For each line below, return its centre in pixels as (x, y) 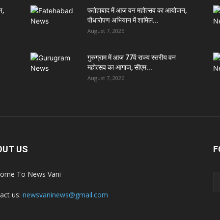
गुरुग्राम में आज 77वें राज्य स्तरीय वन (132, 57)
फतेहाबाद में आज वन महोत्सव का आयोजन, (137, 10)
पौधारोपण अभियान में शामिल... (123, 20)
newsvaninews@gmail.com (65, 195)
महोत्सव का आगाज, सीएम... (120, 67)
